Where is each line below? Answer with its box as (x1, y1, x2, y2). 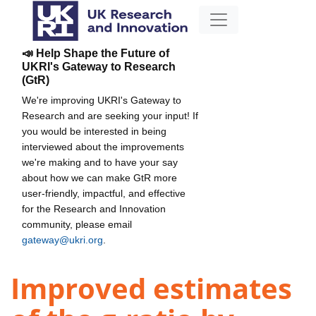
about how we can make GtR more (22, 171, 177, 183)
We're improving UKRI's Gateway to (22, 94, 181, 106)
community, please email (22, 218, 132, 230)
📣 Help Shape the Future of (22, 47, 169, 59)
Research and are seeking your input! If (22, 109, 198, 121)
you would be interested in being (22, 125, 166, 137)
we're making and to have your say (22, 156, 178, 168)
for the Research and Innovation (22, 202, 166, 214)
